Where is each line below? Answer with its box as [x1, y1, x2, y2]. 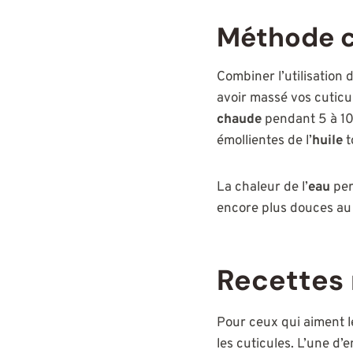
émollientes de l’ [217, 132, 312, 150]
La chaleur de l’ [217, 178, 308, 196]
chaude [217, 110, 262, 128]
